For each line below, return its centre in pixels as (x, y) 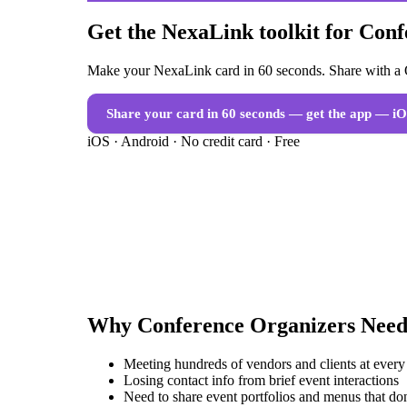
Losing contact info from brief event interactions (261, 380)
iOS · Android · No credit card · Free (194, 142)
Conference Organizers (246, 326)
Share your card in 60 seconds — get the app (239, 114)
